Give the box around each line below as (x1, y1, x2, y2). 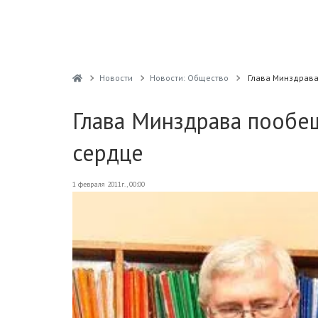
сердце (72, 138, 143, 168)
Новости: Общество (149, 72, 229, 83)
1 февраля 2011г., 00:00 (72, 180, 145, 189)
